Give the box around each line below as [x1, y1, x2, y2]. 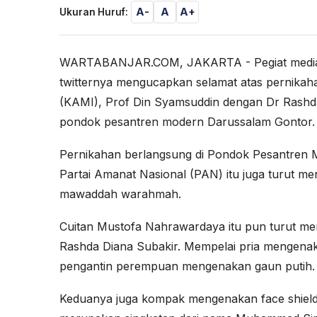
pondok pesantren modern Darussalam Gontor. [59, 114, 315, 129]
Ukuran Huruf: [59, 6, 128, 18]
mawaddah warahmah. [59, 186, 181, 201]
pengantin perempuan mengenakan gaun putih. [59, 258, 315, 273]
